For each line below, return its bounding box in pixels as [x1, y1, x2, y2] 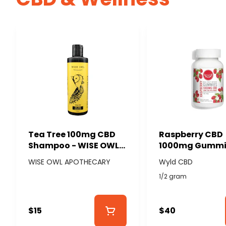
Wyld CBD [159, 156, 193, 167]
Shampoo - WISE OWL [28, 139, 119, 151]
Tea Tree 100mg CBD [28, 128, 116, 140]
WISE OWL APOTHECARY [28, 156, 110, 167]
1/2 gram [159, 172, 187, 181]
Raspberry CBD [159, 128, 223, 140]
